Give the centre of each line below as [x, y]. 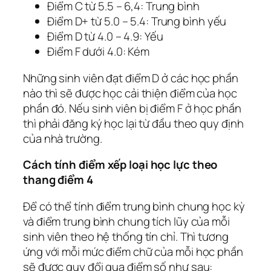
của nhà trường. [65, 138]
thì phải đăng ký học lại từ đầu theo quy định [133, 123]
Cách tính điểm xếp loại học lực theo [120, 165]
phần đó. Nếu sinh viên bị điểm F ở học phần [132, 108]
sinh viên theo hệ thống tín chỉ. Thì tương [126, 236]
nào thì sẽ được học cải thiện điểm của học [130, 93]
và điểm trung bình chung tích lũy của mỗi [126, 221]
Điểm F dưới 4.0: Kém [98, 52]
